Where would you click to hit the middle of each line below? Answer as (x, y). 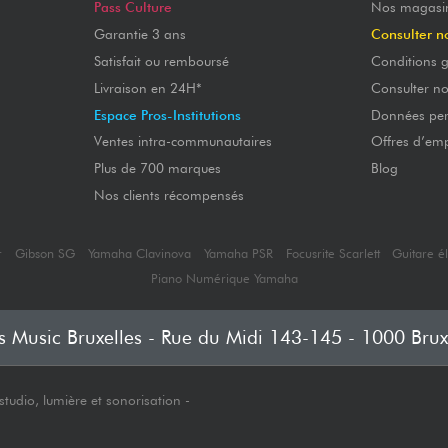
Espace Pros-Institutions (167, 114)
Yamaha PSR (238, 253)
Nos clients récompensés (168, 194)
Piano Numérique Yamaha (224, 279)
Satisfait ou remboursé (161, 60)
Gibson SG (45, 253)
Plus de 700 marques (157, 168)
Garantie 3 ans (139, 34)
